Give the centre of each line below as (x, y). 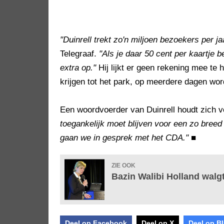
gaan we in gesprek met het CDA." (124, 138)
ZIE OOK (123, 166)
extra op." (78, 68)
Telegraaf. (79, 54)
